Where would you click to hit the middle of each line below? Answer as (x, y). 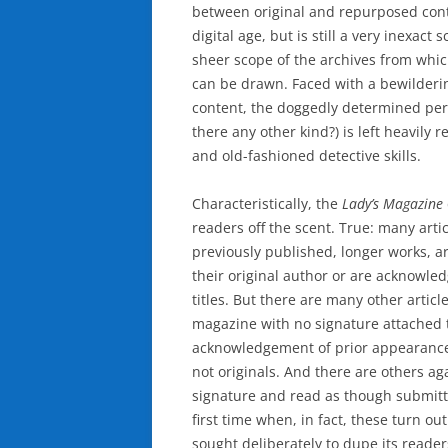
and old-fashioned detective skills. (306, 155)
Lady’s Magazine (390, 203)
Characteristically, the (265, 203)
